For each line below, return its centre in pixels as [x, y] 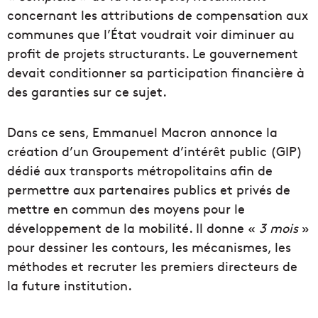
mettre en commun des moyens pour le [126, 208]
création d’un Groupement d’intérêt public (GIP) [155, 150]
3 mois [279, 227]
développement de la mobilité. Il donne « [133, 227]
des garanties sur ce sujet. [87, 91]
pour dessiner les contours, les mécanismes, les [149, 246]
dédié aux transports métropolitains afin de [140, 170]
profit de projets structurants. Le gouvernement [153, 53]
